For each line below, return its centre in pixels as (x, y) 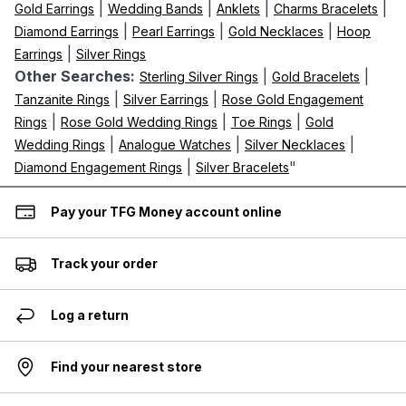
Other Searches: (75, 76)
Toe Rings (261, 122)
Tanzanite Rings (62, 99)
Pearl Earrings (174, 31)
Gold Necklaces (276, 31)
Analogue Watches (175, 145)
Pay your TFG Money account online (166, 212)
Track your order (104, 263)
